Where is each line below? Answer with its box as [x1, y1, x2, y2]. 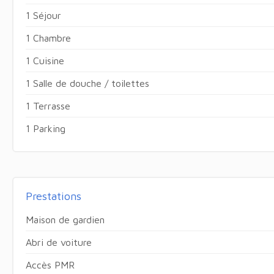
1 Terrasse [25, 100, 70, 111]
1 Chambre [25, 32, 71, 43]
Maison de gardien [25, 213, 105, 225]
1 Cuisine [25, 54, 64, 66]
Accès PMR [25, 259, 75, 270]
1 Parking [25, 122, 65, 134]
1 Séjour [25, 9, 61, 21]
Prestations [25, 189, 81, 202]
